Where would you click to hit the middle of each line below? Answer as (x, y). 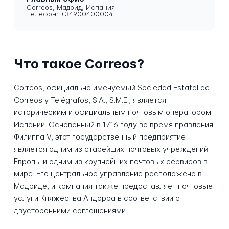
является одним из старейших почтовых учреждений (111, 149)
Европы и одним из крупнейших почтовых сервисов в (110, 161)
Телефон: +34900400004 (70, 14)
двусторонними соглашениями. (70, 210)
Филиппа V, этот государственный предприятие (99, 136)
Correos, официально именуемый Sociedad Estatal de (111, 87)
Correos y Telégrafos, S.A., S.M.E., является (90, 100)
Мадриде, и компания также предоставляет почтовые (113, 186)
